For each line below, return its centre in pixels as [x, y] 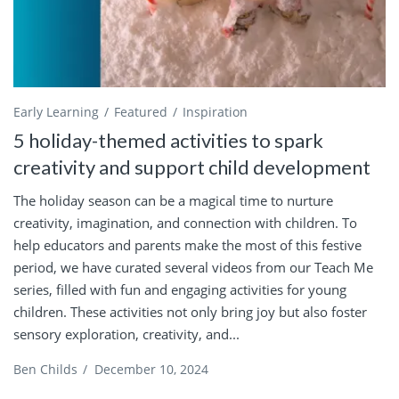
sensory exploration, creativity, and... [126, 334]
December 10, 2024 [151, 370]
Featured [141, 112]
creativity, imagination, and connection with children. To [185, 223]
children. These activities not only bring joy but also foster [190, 312]
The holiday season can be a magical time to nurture [173, 201]
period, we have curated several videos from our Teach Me [193, 268]
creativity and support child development [192, 167]
